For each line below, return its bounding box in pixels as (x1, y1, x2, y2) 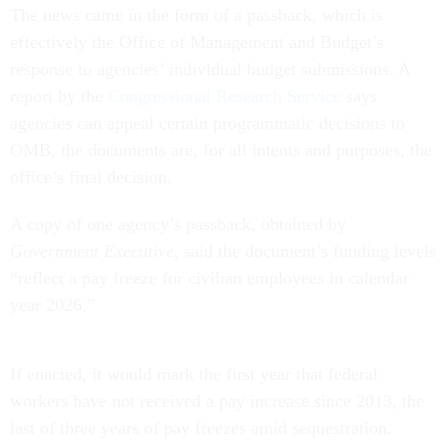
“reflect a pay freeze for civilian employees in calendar (10, 268, 409, 289)
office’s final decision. (10, 167, 172, 188)
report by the (10, 86, 108, 107)
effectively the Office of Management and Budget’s (10, 32, 384, 53)
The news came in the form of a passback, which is (10, 5, 383, 26)
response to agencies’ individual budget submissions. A (10, 59, 410, 80)
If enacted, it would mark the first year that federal (10, 364, 378, 385)
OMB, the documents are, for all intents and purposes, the (10, 140, 432, 161)
